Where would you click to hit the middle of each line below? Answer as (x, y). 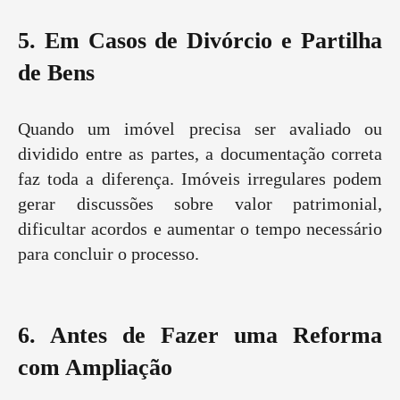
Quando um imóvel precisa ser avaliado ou (200, 129)
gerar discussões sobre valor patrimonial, (200, 204)
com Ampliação (95, 368)
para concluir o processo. (108, 254)
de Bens (56, 73)
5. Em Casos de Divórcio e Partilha (200, 41)
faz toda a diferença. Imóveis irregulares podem (200, 179)
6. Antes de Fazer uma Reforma (200, 336)
